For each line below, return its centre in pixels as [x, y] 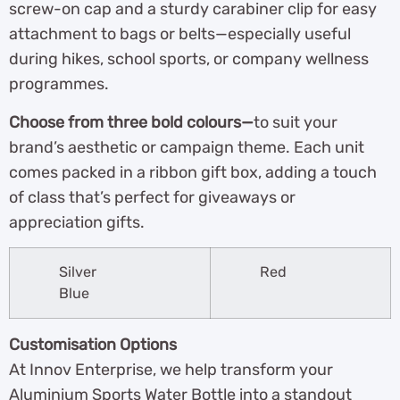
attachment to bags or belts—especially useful [180, 34]
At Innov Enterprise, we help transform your [171, 370]
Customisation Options [93, 345]
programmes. [59, 84]
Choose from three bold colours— [131, 122]
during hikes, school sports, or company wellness [189, 59]
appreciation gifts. [77, 222]
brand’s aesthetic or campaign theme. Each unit [187, 147]
